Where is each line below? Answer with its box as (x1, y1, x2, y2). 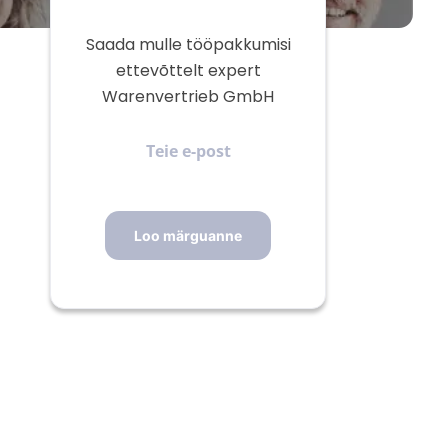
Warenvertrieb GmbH (102, 85, 274, 108)
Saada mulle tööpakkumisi (85, 33, 291, 56)
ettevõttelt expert (115, 59, 261, 82)
